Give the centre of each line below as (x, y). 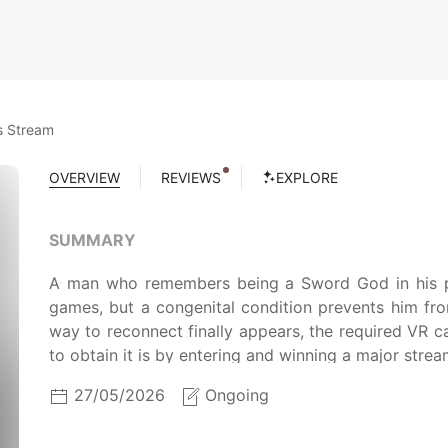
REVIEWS (191, 177)
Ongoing (237, 395)
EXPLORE (307, 177)
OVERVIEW (84, 177)
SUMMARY (92, 240)
